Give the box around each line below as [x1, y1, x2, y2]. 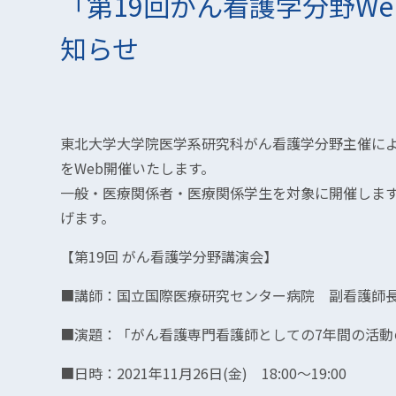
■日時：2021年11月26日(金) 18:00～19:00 [60, 362, 346, 384]
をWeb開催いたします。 [60, 157, 215, 179]
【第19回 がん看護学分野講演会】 [60, 246, 278, 267]
